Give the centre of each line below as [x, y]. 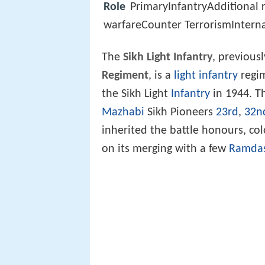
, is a [161, 76]
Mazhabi [123, 113]
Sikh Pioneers [180, 113]
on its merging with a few [165, 149]
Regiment [125, 76]
